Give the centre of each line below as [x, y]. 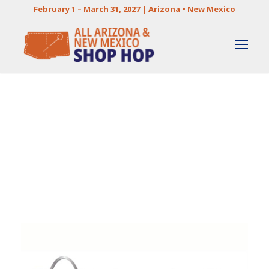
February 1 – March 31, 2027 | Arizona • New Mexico [134, 9]
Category [74, 122]
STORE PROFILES [65, 150]
